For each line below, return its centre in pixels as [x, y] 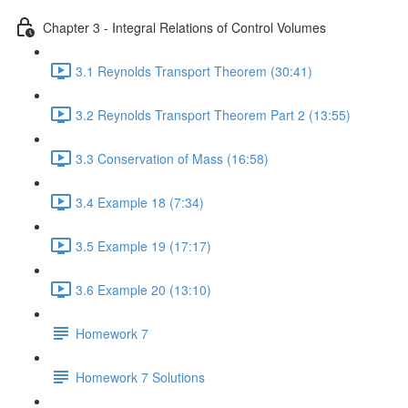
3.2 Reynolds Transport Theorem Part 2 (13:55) [213, 114]
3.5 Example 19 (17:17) [143, 245]
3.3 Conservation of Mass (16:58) [172, 158]
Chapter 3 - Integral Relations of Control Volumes [184, 27]
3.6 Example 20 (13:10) [143, 289]
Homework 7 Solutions [140, 377]
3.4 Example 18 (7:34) [140, 202]
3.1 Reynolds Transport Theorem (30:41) [194, 71]
